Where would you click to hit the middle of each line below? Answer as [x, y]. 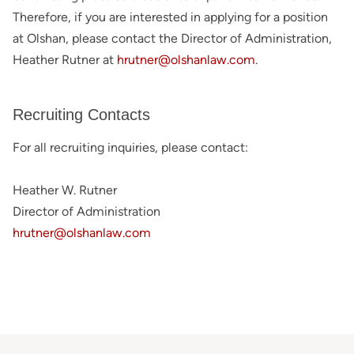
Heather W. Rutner [65, 190]
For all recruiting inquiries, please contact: [130, 147]
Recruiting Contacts [81, 115]
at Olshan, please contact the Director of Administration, [172, 38]
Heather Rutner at [63, 60]
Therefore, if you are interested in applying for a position [170, 17]
